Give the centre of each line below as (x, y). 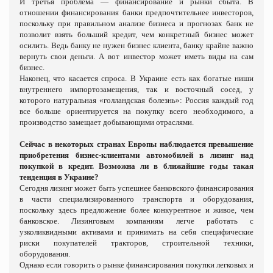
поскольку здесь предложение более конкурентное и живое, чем (136, 210)
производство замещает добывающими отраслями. (107, 122)
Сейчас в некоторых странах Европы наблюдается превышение (136, 144)
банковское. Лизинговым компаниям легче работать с (136, 221)
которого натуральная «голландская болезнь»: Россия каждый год (136, 100)
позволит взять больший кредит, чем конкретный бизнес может (136, 34)
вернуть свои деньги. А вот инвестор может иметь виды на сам (136, 56)
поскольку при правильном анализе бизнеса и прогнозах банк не (136, 23)
